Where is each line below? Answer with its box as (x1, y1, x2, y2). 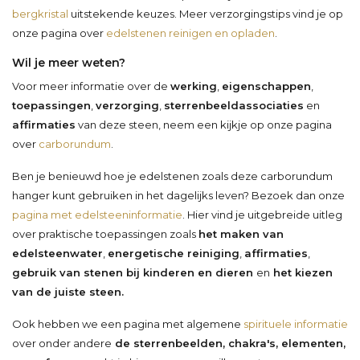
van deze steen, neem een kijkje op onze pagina (76, 117, 332, 131)
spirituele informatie (243, 317, 348, 330)
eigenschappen (222, 79, 311, 92)
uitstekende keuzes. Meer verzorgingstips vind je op (68, 6, 343, 20)
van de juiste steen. (12, 284, 124, 298)
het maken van (198, 227, 284, 240)
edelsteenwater (12, 246, 103, 260)
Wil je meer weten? (12, 55, 125, 70)
